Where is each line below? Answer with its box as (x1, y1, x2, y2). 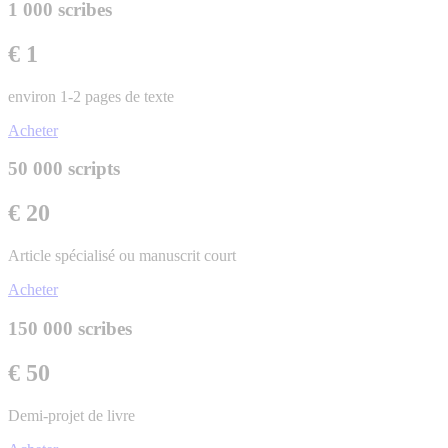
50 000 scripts (8, 158, 120, 180)
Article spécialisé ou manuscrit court (8, 247, 236, 265)
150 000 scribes (8, 318, 132, 340)
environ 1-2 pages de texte (8, 87, 174, 105)
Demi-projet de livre (8, 406, 135, 424)
